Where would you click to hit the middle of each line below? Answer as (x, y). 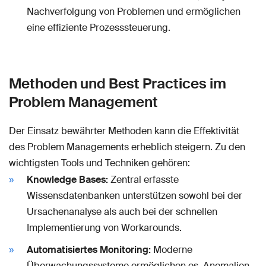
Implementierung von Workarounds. (104, 228)
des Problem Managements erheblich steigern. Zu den (127, 147)
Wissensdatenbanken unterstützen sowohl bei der (134, 196)
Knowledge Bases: (67, 180)
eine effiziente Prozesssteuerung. (99, 28)
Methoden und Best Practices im (118, 84)
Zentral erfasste (143, 180)
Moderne (172, 250)
